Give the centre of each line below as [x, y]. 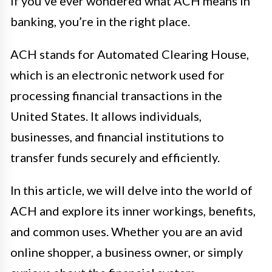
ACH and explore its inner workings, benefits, [133, 210]
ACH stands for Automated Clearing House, [130, 54]
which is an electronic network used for [117, 74]
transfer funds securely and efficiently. [115, 157]
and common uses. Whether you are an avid [127, 231]
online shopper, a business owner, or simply [127, 252]
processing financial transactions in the [116, 95]
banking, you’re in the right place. [100, 21]
